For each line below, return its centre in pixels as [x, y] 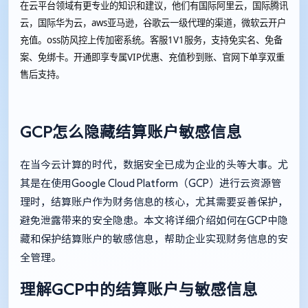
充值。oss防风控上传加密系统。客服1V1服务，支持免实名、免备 [151, 40]
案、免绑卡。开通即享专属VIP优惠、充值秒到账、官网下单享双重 [152, 57]
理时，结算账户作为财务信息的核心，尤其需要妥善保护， [154, 201]
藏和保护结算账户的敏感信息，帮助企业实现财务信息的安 [154, 239]
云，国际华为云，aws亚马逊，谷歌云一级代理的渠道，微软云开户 [153, 23]
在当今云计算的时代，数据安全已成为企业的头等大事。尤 [154, 164]
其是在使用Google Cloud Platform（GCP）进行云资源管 [151, 183]
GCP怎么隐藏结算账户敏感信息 [131, 131]
